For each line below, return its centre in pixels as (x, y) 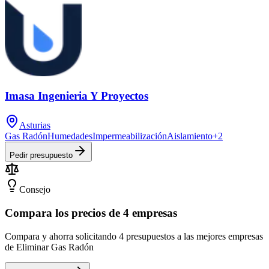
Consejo (35, 190)
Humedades (70, 136)
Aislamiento (190, 136)
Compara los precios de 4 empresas (91, 213)
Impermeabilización (130, 136)
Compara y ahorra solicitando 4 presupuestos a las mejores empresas (134, 236)
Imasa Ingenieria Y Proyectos (77, 96)
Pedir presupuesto (41, 156)
